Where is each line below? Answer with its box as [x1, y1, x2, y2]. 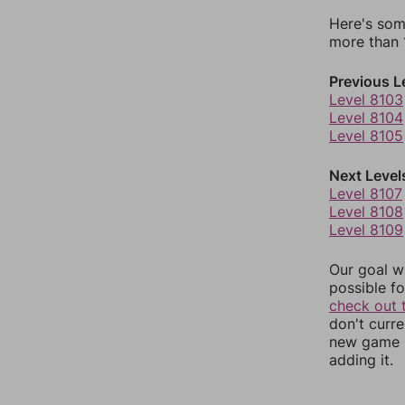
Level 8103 [329, 90, 403, 108]
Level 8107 [329, 184, 402, 202]
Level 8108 [329, 202, 403, 221]
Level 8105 [329, 127, 403, 145]
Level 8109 [329, 221, 403, 239]
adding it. [329, 351, 393, 369]
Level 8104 [329, 108, 403, 127]
